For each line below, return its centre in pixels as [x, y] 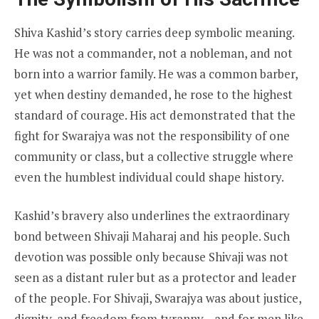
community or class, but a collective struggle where [154, 156]
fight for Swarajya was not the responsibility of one [152, 135]
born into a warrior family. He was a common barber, [156, 73]
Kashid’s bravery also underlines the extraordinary [152, 216]
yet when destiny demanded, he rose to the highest [153, 94]
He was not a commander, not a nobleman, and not [153, 53]
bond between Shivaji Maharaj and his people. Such [152, 236]
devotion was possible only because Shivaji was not [151, 257]
